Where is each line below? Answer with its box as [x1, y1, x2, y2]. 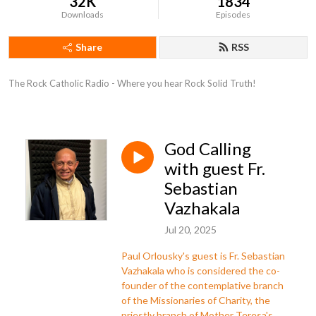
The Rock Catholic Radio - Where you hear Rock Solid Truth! [8, 78, 256, 89]
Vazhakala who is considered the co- [121, 264, 280, 276]
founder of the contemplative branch [121, 279, 284, 291]
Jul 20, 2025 [164, 223, 217, 236]
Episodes [216, 9, 251, 20]
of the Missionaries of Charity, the [121, 293, 270, 306]
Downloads [61, 9, 104, 20]
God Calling [164, 138, 251, 159]
